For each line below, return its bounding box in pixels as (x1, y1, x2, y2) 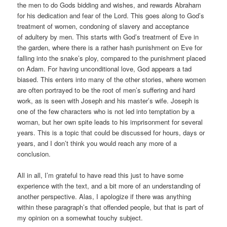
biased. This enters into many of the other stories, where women (17, 74, 206, 84)
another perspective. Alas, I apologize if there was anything (17, 191, 192, 201)
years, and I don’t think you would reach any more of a (17, 138, 177, 148)
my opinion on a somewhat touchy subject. (17, 212, 143, 222)
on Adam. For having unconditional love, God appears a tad (17, 63, 192, 73)
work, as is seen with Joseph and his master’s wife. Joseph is (17, 95, 200, 105)
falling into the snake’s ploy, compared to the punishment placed (17, 53, 206, 63)
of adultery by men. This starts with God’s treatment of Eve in (17, 31, 199, 42)
